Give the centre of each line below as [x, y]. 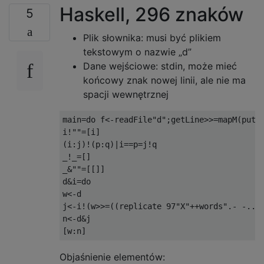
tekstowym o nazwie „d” [137, 52]
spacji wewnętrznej [126, 94]
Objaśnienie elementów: [112, 257]
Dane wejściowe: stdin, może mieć [160, 66]
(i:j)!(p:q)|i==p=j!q [110, 144]
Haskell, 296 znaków [151, 14]
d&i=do [77, 181]
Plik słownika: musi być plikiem [152, 37]
